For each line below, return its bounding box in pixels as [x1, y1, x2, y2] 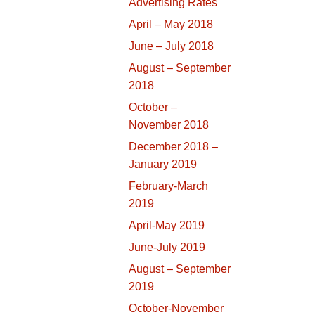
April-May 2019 [129, 219, 205, 232]
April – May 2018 [129, 18, 213, 31]
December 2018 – [129, 141, 218, 153]
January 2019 [129, 158, 197, 171]
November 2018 [129, 119, 209, 131]
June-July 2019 [129, 241, 205, 254]
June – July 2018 [129, 40, 214, 53]
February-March [129, 180, 208, 193]
